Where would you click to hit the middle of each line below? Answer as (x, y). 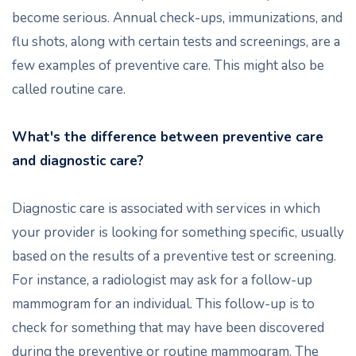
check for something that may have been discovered (168, 328)
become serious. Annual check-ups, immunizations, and (177, 18)
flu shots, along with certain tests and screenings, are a (176, 42)
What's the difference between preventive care (168, 137)
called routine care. (69, 89)
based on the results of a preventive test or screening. (174, 256)
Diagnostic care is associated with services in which (166, 209)
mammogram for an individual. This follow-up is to (163, 304)
